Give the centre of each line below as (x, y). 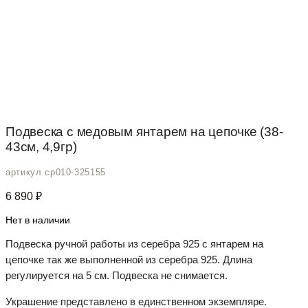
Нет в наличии (38, 220)
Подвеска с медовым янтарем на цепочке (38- (144, 131)
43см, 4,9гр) (41, 146)
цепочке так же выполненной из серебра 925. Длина (129, 260)
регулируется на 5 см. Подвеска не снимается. (117, 276)
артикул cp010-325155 (56, 173)
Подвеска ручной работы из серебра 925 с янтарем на (134, 244)
